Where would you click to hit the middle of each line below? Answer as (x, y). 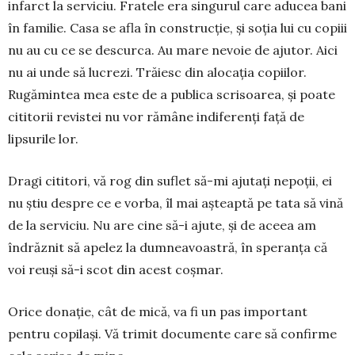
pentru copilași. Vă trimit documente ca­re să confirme (172, 334)
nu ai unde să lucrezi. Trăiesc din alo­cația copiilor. (157, 73)
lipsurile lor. (43, 139)
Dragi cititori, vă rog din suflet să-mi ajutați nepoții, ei (170, 181)
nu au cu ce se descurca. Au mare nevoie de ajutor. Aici (173, 50)
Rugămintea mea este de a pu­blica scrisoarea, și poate (172, 95)
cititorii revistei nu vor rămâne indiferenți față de (156, 117)
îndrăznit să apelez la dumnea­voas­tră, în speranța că (168, 248)
